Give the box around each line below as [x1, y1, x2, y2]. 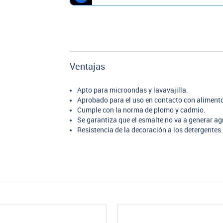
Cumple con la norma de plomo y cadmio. [77, 106, 206, 114]
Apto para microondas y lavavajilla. [77, 86, 189, 95]
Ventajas [70, 61, 106, 72]
